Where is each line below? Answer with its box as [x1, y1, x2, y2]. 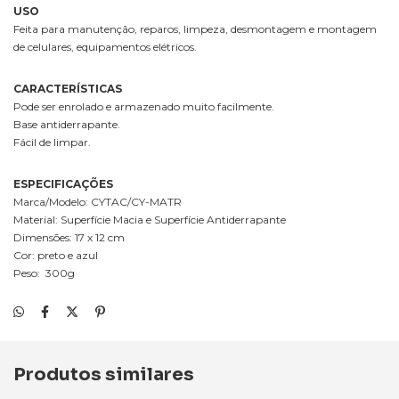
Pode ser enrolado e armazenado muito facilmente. [13, 100, 274, 113]
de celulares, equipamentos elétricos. [13, 40, 197, 53]
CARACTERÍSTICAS [13, 82, 122, 95]
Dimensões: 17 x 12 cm [13, 231, 125, 244]
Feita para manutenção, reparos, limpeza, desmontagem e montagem [13, 22, 377, 36]
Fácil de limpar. [13, 135, 91, 149]
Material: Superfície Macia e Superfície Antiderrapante [13, 213, 289, 226]
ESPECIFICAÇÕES [13, 177, 113, 191]
